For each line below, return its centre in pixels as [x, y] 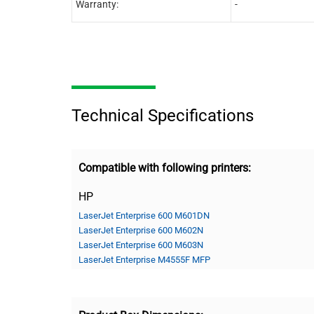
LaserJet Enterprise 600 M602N [141, 230]
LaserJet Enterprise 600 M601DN [144, 215]
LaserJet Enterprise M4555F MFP [144, 259]
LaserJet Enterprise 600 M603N [141, 245]
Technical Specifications [163, 115]
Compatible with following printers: [165, 168]
